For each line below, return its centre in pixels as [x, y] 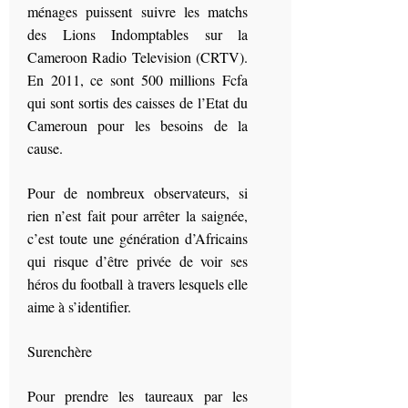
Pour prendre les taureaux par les [138, 396]
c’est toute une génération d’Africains [138, 238]
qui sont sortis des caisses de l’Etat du [138, 102]
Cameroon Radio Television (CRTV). [138, 57]
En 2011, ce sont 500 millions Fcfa [138, 80]
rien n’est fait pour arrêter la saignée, [138, 215]
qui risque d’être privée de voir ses [138, 261]
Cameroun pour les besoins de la [138, 125]
